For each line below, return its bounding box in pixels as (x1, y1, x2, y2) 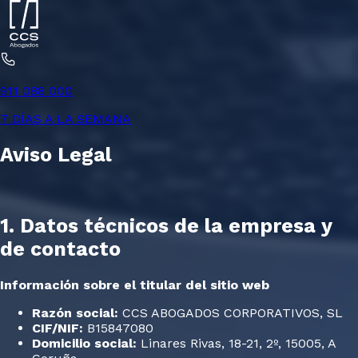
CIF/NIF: (32, 320, 83, 336)
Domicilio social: (32, 336, 137, 351)
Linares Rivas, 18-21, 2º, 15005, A (137, 336, 336, 351)
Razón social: (32, 305, 118, 320)
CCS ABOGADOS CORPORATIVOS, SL (118, 305, 343, 320)
